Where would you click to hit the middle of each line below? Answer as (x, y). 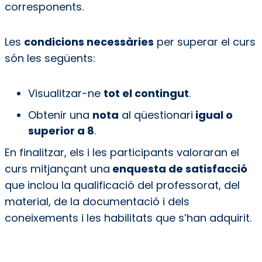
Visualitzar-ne (65, 94)
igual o (213, 115)
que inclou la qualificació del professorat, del (122, 185)
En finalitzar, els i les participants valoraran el (122, 153)
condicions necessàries (89, 42)
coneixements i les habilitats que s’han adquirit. (128, 218)
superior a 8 (61, 131)
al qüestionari (156, 115)
